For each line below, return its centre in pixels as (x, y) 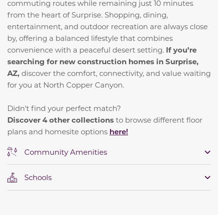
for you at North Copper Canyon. (66, 84)
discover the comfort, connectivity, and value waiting (116, 73)
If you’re (181, 49)
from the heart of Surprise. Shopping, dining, (88, 14)
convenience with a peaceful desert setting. (87, 49)
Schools (38, 177)
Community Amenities (66, 152)
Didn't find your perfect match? (64, 108)
